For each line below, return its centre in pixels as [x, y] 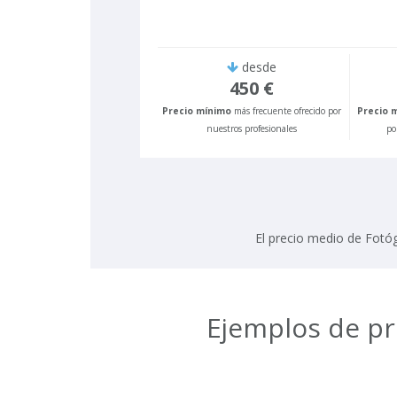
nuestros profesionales [252, 128]
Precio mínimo [197, 110]
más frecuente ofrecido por [287, 110]
